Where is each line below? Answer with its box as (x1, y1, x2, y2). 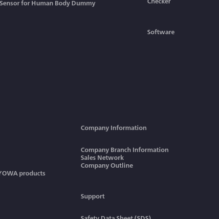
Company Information (81, 123, 147, 132)
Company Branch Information (81, 145, 169, 154)
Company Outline (81, 160, 133, 170)
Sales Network (81, 153, 124, 162)
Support (81, 191, 105, 200)
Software (147, 27, 175, 36)
